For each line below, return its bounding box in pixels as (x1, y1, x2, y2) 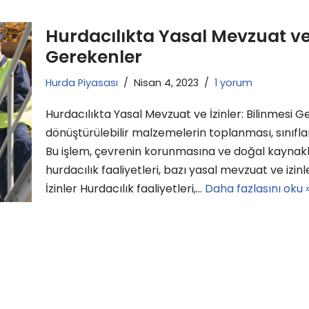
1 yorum (215, 76, 252, 90)
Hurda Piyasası (46, 76, 118, 90)
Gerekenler (46, 45, 142, 70)
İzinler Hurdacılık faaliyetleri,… (46, 181, 205, 197)
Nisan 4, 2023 (134, 76, 199, 90)
